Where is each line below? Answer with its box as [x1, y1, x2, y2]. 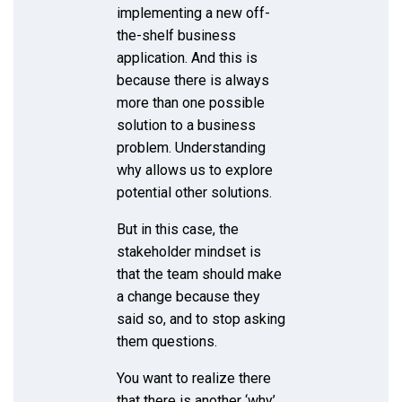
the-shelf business [117, 26, 236, 44]
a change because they [117, 287, 260, 305]
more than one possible [117, 93, 265, 111]
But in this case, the [117, 220, 239, 238]
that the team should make [117, 265, 282, 283]
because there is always [117, 71, 269, 89]
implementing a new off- [117, 4, 270, 22]
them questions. [117, 332, 217, 350]
